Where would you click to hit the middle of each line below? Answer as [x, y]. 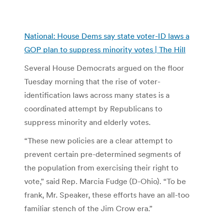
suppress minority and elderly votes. [87, 122]
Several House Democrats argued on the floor [104, 68]
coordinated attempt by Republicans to [93, 108]
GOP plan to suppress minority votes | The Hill [105, 49]
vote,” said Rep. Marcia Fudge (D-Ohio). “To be [105, 181]
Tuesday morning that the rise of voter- [92, 81]
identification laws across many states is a [97, 95]
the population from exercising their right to [101, 167]
